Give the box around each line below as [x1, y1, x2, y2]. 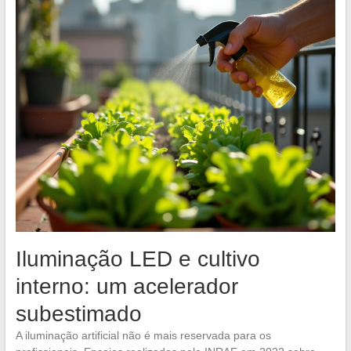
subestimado [15, 301, 142, 326]
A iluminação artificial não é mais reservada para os [15, 328, 271, 342]
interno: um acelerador [15, 273, 238, 299]
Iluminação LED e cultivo [15, 246, 260, 271]
